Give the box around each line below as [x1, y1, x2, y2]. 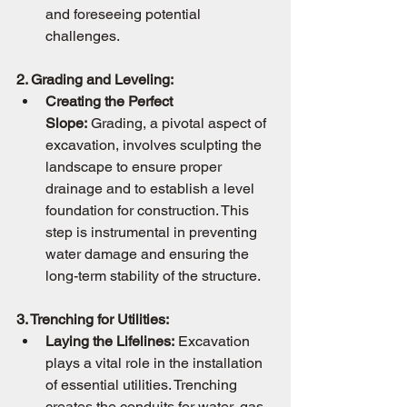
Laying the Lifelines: [45, 333, 174, 350]
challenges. [45, 27, 120, 45]
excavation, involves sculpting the [45, 136, 265, 154]
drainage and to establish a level [45, 180, 258, 197]
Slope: [45, 114, 87, 132]
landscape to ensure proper [45, 158, 225, 175]
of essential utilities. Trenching [45, 376, 241, 393]
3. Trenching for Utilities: [16, 311, 169, 328]
